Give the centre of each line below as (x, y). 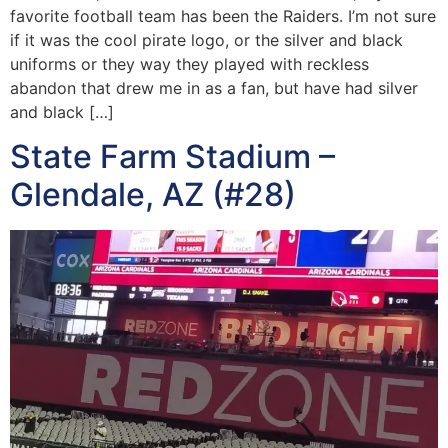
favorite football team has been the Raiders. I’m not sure (223, 16)
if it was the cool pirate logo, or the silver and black (206, 40)
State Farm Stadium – (172, 157)
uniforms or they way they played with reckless (189, 64)
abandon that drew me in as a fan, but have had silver (214, 88)
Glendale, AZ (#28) (153, 195)
